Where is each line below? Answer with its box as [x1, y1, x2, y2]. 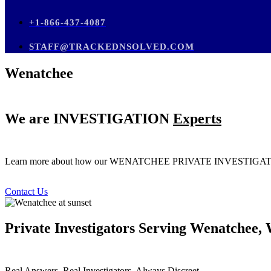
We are [5, 110, 53, 126]
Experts [173, 110, 221, 126]
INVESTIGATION [53, 110, 173, 126]
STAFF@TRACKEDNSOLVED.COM [29, 41, 194, 51]
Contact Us [5, 186, 48, 197]
